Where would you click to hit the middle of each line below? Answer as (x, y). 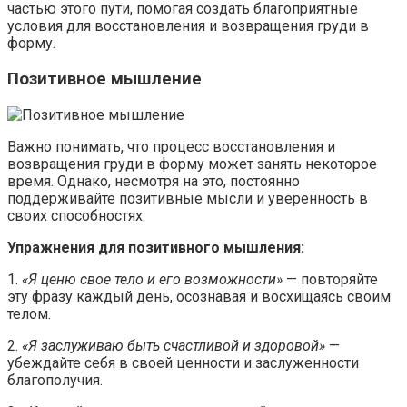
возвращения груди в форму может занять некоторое (192, 164)
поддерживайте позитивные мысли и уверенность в (188, 198)
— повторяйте (330, 279)
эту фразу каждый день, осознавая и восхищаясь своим (199, 296)
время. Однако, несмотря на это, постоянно (154, 181)
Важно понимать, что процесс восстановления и (171, 146)
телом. (29, 313)
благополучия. (55, 380)
